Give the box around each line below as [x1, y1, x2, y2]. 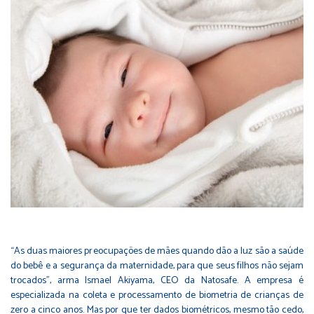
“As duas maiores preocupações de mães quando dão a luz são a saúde [11, 243, 303, 259]
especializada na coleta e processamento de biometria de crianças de [11, 287, 303, 303]
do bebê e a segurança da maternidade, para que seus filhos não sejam [11, 257, 303, 274]
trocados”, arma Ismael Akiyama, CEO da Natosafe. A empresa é [11, 272, 303, 289]
